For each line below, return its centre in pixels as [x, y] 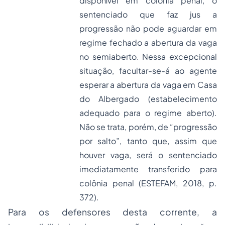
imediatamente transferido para [148, 169]
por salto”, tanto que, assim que [148, 141]
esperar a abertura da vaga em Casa [148, 85]
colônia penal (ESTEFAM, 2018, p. [148, 183]
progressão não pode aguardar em [148, 28]
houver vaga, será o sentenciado [148, 155]
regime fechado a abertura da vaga [148, 42]
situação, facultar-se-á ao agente [148, 71]
